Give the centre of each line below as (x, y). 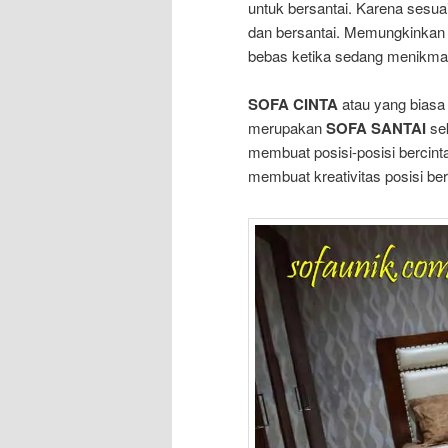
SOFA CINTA (293, 103)
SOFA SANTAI (376, 127)
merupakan (287, 127)
